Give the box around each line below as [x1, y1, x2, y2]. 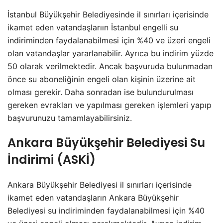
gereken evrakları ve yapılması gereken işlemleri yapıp [7, 100, 212, 111]
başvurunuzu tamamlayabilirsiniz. [7, 113, 132, 123]
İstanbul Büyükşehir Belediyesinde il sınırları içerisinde [7, 9, 209, 20]
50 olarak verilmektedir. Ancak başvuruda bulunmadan [7, 61, 213, 72]
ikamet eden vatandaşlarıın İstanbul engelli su [7, 22, 178, 33]
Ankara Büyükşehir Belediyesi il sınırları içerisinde [7, 180, 192, 190]
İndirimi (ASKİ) [7, 151, 96, 168]
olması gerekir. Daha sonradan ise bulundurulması [7, 87, 194, 98]
